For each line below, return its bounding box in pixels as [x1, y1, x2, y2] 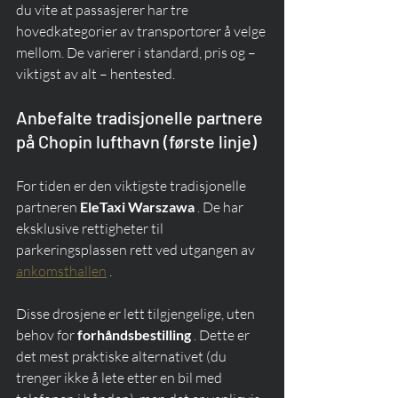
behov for [16, 326, 77, 345]
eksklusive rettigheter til [16, 219, 166, 238]
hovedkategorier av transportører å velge [16, 22, 268, 41]
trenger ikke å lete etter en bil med [16, 369, 225, 387]
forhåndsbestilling [77, 326, 191, 344]
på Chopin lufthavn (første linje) [16, 131, 257, 153]
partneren [16, 198, 80, 217]
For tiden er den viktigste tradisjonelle [16, 177, 249, 195]
